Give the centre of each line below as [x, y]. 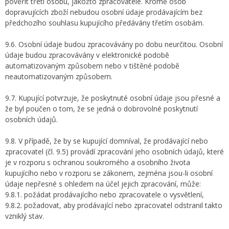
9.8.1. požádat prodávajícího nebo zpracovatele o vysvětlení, [105, 194]
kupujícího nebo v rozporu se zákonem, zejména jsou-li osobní [109, 173]
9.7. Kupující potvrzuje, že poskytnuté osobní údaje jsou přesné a [113, 98]
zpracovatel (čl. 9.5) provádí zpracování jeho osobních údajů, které [114, 152]
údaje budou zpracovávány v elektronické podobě [87, 55]
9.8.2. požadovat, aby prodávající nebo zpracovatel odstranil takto [114, 205]
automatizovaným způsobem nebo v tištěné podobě [92, 66]
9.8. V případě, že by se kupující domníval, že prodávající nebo [107, 141]
